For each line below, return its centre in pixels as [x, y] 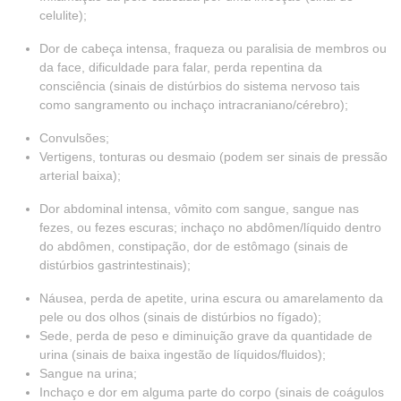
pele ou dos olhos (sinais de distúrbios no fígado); [180, 317]
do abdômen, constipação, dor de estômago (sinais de [194, 246]
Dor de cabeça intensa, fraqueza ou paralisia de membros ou [213, 48]
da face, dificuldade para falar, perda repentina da [181, 67]
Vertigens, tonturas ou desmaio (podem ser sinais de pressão [213, 157]
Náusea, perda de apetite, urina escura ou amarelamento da [211, 298]
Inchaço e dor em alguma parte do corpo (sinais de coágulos [212, 392]
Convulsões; [74, 138]
